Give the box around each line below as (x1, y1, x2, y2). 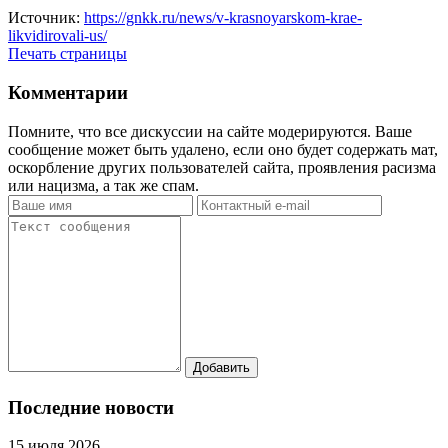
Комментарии (8, 82, 128, 104)
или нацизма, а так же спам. (8, 176, 199, 194)
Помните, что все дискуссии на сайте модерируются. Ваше (8, 122, 412, 140)
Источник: (8, 9, 84, 27)
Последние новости (8, 396, 174, 418)
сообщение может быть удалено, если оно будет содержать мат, (8, 140, 438, 158)
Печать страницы (8, 45, 127, 63)
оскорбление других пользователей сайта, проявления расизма (8, 158, 436, 176)
